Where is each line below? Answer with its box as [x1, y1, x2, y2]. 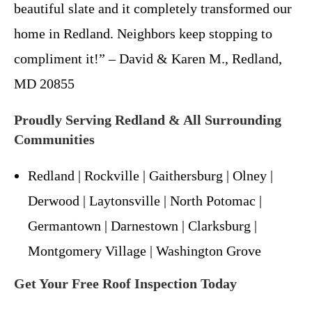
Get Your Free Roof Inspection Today [14, 275, 237, 291]
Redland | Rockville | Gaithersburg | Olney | [28, 167, 273, 183]
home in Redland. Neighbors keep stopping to [14, 25, 272, 41]
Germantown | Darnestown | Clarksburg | [28, 217, 257, 233]
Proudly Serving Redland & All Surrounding [14, 111, 281, 127]
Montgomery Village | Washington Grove [28, 242, 261, 258]
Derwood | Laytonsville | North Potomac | [28, 192, 262, 208]
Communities [14, 131, 95, 147]
